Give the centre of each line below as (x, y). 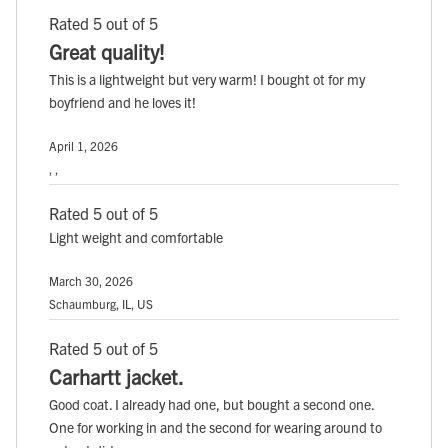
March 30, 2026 (91, 280)
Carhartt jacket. (116, 376)
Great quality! (107, 51)
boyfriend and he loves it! (122, 101)
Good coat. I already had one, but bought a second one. (211, 403)
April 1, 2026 (83, 145)
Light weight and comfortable (136, 236)
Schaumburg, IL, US (101, 303)
